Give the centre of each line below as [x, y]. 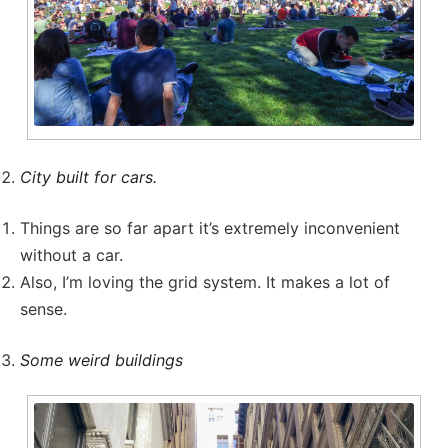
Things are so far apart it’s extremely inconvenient [210, 228]
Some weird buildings [101, 360]
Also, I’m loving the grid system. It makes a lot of [205, 282]
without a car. [71, 255]
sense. [43, 309]
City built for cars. [88, 177]
